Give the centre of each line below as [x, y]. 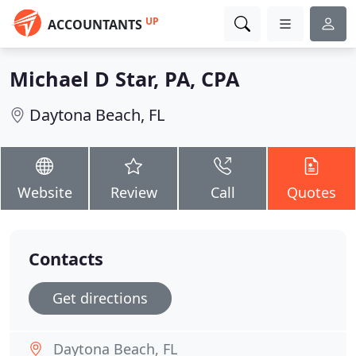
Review [133, 192]
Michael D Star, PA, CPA [124, 79]
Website [44, 192]
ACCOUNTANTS [95, 25]
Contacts [66, 259]
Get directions [100, 298]
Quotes [311, 192]
